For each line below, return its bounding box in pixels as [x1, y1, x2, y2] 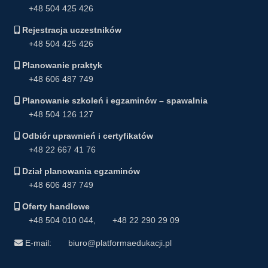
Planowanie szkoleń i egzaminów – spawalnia [22, 96, 208, 106]
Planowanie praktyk [22, 60, 102, 71]
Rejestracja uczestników [22, 25, 121, 35]
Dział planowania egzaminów [22, 166, 140, 176]
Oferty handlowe [22, 202, 90, 212]
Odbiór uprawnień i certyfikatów [22, 131, 153, 141]
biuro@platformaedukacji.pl [68, 238, 172, 248]
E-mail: [23, 238, 54, 248]
